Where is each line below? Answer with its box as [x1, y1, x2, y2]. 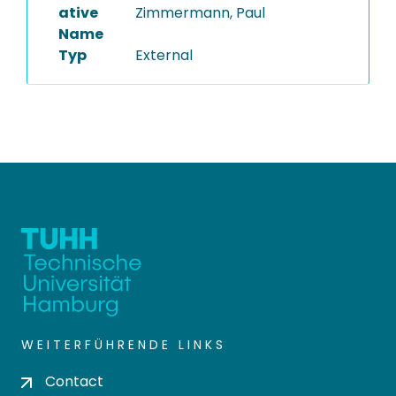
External [134, 45, 193, 65]
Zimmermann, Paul [134, 3, 265, 23]
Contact [45, 371, 103, 392]
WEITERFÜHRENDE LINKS [21, 336, 226, 354]
